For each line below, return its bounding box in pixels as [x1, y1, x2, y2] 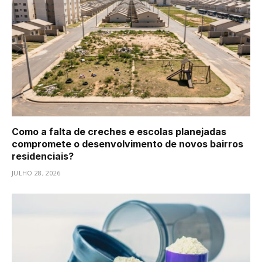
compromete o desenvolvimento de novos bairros [12, 138, 243, 150]
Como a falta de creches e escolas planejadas [12, 126, 226, 138]
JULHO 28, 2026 [12, 168, 61, 178]
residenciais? [12, 150, 74, 163]
